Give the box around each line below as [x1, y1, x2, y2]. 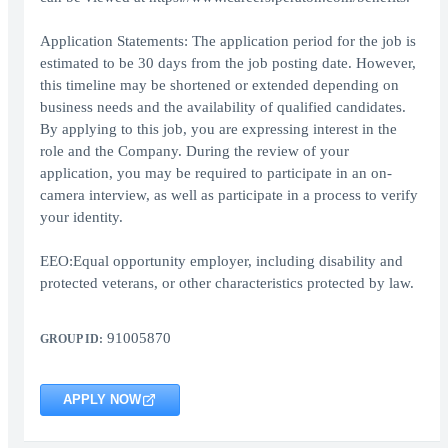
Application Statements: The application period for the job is [40, 33, 416, 50]
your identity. [40, 209, 123, 226]
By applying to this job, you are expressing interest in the [40, 121, 397, 138]
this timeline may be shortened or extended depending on [40, 77, 399, 94]
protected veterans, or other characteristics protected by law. [40, 275, 414, 292]
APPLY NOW [63, 392, 141, 408]
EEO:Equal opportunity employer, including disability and [40, 253, 403, 270]
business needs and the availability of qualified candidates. [40, 99, 406, 116]
